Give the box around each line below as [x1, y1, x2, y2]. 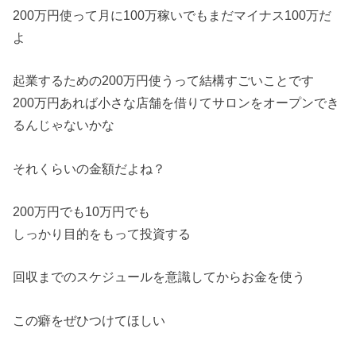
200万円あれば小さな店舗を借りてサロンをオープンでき [13, 95, 340, 110]
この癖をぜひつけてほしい [13, 312, 166, 327]
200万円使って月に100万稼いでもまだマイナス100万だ [13, 7, 332, 22]
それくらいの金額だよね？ [13, 161, 166, 176]
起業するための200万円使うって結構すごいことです [13, 73, 315, 88]
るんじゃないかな [13, 118, 115, 133]
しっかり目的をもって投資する [13, 226, 192, 242]
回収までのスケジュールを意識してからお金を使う [13, 269, 306, 284]
